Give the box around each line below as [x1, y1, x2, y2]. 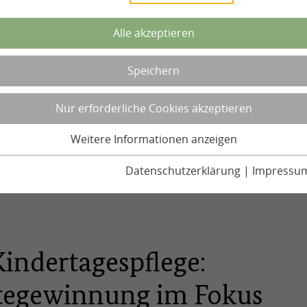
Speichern [127, 63, 180, 78]
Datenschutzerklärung [125, 163, 241, 178]
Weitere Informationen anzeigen [70, 132, 237, 147]
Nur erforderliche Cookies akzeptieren [55, 101, 252, 116]
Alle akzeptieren [112, 25, 195, 40]
